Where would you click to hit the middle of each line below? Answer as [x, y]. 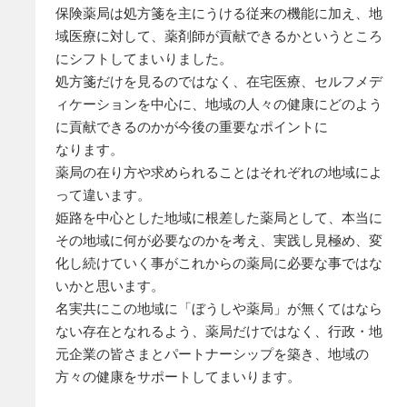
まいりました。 [185, 59]
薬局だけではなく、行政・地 [294, 332]
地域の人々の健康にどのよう [294, 104]
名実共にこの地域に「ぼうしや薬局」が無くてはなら [219, 309]
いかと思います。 [110, 286]
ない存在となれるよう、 [131, 332]
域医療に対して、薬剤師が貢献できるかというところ [219, 36]
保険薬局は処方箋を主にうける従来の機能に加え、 [213, 14]
